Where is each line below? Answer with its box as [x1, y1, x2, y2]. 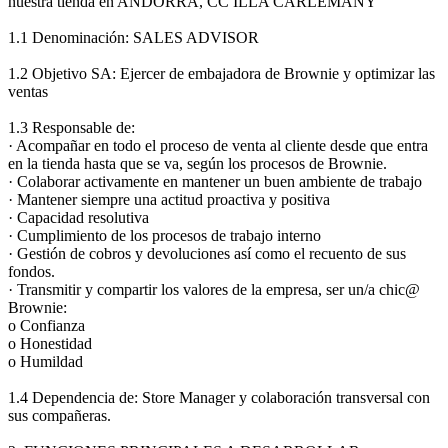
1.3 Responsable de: [8, 118, 135, 136]
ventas [8, 82, 48, 100]
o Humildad [8, 352, 83, 370]
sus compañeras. [8, 406, 111, 424]
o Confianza [8, 316, 85, 334]
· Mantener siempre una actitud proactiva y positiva [8, 190, 330, 208]
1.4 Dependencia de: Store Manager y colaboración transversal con [8, 388, 430, 406]
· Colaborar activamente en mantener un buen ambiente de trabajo [8, 172, 422, 190]
